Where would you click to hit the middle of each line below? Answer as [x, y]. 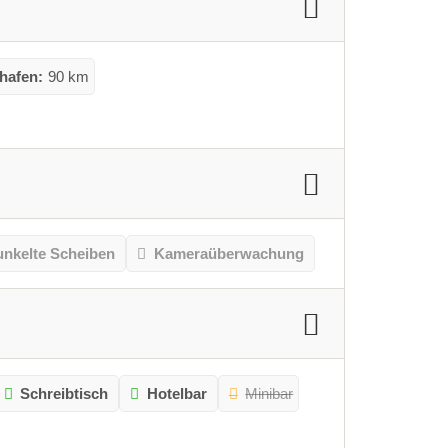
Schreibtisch [64, 393]
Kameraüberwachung [228, 253]
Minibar [269, 393]
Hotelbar [176, 393]
